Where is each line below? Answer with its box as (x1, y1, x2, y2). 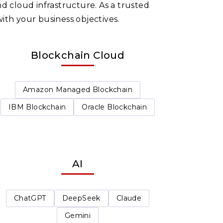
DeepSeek (62, 193, 101, 203)
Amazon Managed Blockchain (23, 85, 132, 94)
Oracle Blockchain (82, 103, 147, 111)
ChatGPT (13, 193, 46, 203)
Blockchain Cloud (30, 49, 125, 61)
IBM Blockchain (8, 103, 66, 111)
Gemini (64, 211, 91, 220)
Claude (116, 193, 142, 203)
